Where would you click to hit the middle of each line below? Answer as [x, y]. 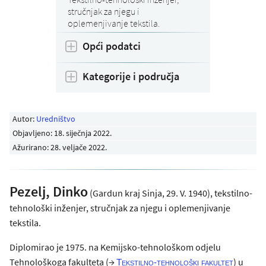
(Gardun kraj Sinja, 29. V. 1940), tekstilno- [170, 193]
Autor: [25, 118]
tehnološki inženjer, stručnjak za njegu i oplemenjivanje [120, 208]
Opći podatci [112, 46]
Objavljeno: [34, 133]
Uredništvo [56, 118]
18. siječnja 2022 [82, 133]
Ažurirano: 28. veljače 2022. [60, 147]
